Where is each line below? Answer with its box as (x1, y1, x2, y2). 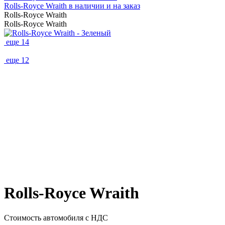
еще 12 (6, 56, 29, 64)
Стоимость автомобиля (4, 213, 85, 222)
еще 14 (6, 38, 29, 46)
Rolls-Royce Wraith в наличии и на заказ (4, 2, 140, 10)
